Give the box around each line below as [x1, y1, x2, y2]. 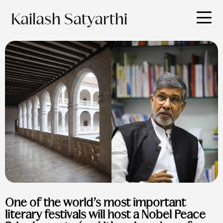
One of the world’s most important [5, 198, 186, 210]
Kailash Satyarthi [11, 13, 128, 27]
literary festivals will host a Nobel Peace [5, 210, 206, 222]
